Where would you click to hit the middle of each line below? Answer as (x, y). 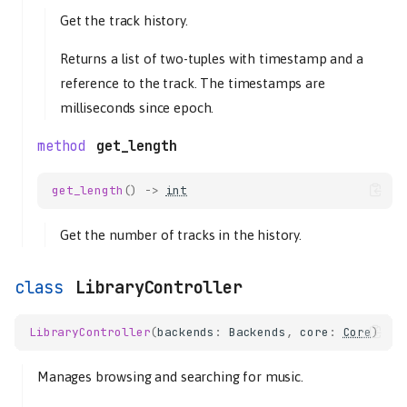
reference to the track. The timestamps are (193, 83)
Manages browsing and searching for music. (170, 376)
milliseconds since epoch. (137, 107)
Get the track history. (124, 20)
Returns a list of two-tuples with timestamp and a (212, 58)
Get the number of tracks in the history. (181, 234)
